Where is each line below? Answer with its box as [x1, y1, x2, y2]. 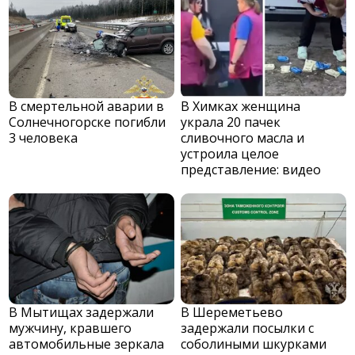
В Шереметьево [181, 303, 284, 321]
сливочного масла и [181, 128, 305, 147]
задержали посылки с [181, 319, 315, 337]
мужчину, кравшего [9, 319, 132, 337]
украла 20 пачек [181, 113, 281, 131]
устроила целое [181, 144, 280, 162]
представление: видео [181, 160, 322, 178]
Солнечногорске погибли [9, 113, 166, 131]
